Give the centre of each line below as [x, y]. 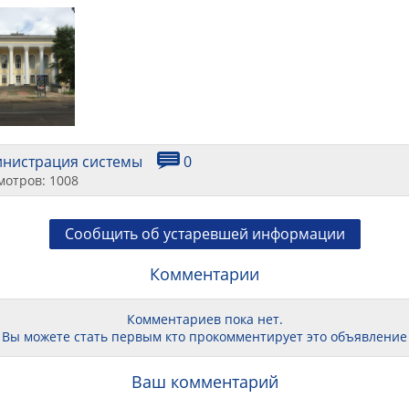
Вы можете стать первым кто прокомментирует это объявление [204, 337]
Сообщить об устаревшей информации [204, 234]
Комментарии [204, 274]
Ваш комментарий [204, 382]
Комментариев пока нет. [204, 320]
